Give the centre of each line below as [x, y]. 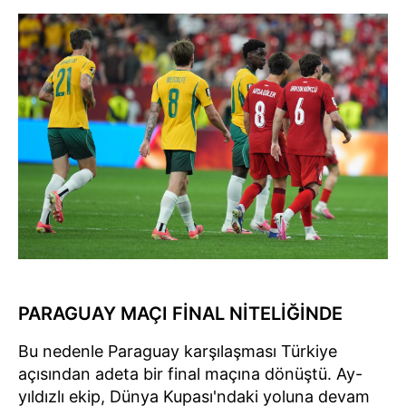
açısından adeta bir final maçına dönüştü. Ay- [190, 373]
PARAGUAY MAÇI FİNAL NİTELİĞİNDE [180, 313]
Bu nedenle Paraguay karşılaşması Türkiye [178, 351]
